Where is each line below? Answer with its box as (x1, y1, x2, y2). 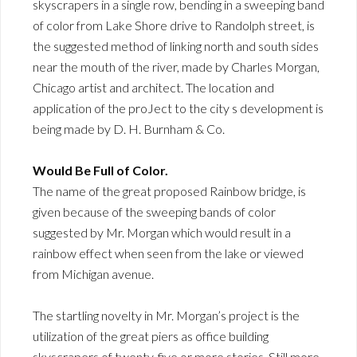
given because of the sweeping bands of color (33, 203, 276, 219)
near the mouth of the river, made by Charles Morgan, (33, 58, 320, 74)
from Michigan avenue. (33, 265, 154, 281)
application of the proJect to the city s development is (33, 100, 324, 116)
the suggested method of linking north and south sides (33, 37, 319, 53)
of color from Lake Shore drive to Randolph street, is (33, 17, 315, 33)
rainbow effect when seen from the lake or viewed (33, 245, 304, 261)
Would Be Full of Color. (33, 162, 168, 178)
